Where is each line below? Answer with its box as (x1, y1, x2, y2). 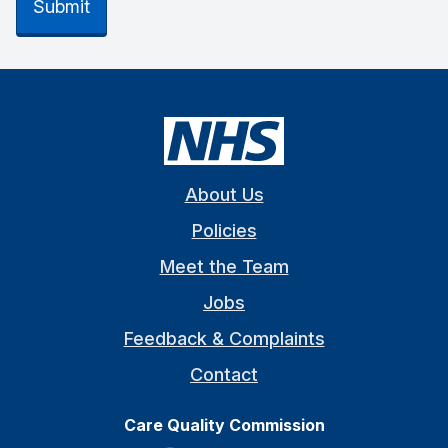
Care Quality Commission (123, 415, 325, 436)
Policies (191, 220, 257, 242)
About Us (184, 184, 264, 206)
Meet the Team (159, 256, 289, 278)
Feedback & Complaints (123, 328, 325, 350)
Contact (190, 364, 258, 386)
